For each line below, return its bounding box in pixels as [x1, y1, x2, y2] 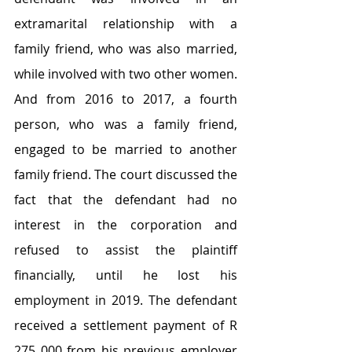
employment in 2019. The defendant [14, 291, 237, 309]
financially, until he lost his [14, 266, 237, 284]
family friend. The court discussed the [14, 166, 237, 183]
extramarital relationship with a [14, 15, 237, 32]
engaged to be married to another [14, 141, 237, 158]
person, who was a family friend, [14, 115, 237, 133]
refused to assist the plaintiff [14, 241, 237, 258]
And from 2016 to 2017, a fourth [14, 90, 237, 108]
